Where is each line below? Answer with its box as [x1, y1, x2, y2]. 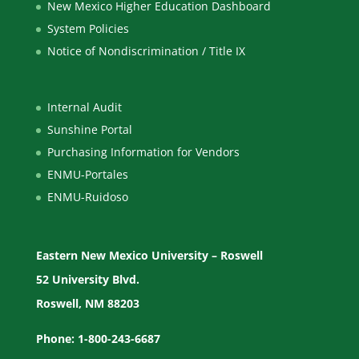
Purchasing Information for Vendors [46, 143, 240, 159]
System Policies [46, 21, 129, 37]
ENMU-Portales [46, 166, 128, 182]
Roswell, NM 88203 [35, 295, 139, 311]
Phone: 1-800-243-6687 [35, 330, 160, 346]
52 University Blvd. [35, 271, 139, 287]
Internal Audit [46, 99, 122, 115]
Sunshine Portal [46, 121, 132, 137]
